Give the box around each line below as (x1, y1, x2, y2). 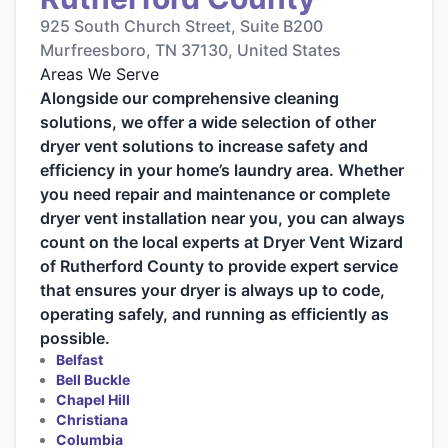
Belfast (56, 351, 103, 369)
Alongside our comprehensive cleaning (40, 88, 339, 109)
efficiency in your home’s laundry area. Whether (40, 160, 404, 181)
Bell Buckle (56, 371, 130, 389)
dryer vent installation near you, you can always (40, 208, 405, 229)
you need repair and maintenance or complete (40, 184, 390, 205)
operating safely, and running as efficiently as (40, 304, 389, 325)
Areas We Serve (40, 64, 159, 85)
